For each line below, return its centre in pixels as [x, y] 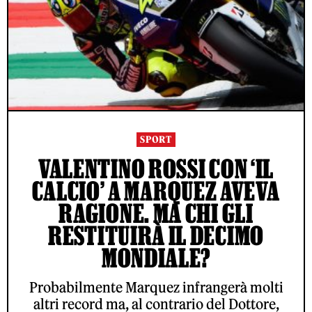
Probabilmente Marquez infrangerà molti [156, 287]
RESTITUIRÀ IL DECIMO [156, 235]
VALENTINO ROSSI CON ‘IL [156, 169]
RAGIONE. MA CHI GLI [156, 213]
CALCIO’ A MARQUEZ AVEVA [156, 191]
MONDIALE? [156, 258]
